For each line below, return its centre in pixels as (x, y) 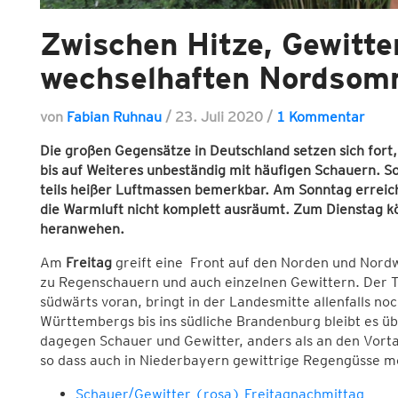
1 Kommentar (320, 117)
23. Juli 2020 (220, 117)
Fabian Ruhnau (114, 117)
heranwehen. (82, 229)
